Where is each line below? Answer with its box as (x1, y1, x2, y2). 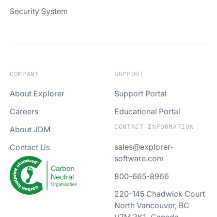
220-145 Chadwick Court (114, 189, 205, 199)
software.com (114, 153, 164, 163)
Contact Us (10, 142, 50, 152)
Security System (10, 6, 68, 16)
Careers (10, 107, 38, 117)
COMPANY (10, 69, 39, 78)
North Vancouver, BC (114, 201, 189, 211)
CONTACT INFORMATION (114, 123, 194, 131)
